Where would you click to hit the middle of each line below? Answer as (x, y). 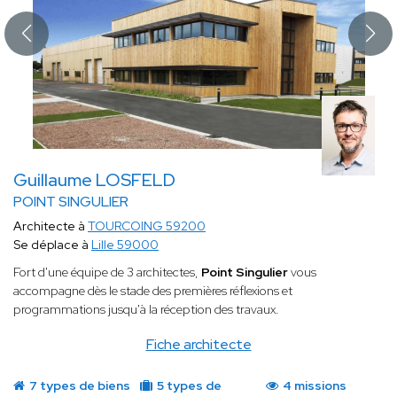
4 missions (314, 386)
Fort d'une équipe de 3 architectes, (107, 272)
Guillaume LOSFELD (94, 180)
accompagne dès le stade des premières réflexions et (153, 291)
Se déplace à (52, 245)
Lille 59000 (125, 245)
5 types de (187, 386)
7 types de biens (78, 386)
